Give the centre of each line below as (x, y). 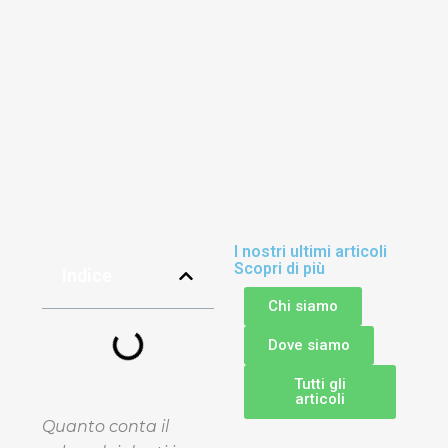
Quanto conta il (105, 426)
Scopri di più (279, 268)
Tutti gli (320, 383)
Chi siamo (303, 305)
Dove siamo (309, 344)
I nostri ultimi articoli (310, 251)
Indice (87, 275)
